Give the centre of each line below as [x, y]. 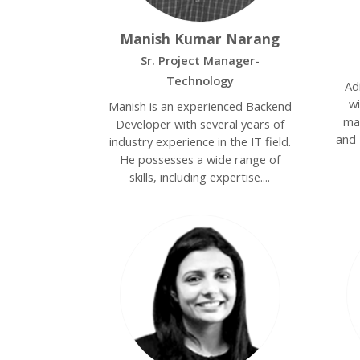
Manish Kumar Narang [200, 39]
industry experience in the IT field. [200, 141]
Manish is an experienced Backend [200, 106]
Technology [200, 80]
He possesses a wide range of [200, 159]
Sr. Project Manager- [200, 60]
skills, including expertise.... [200, 177]
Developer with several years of [200, 124]
